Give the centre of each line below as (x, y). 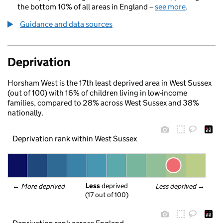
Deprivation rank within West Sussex (75, 138)
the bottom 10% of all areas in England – (86, 7)
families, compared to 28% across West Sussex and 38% (103, 103)
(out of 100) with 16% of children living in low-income (97, 93)
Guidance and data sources (66, 24)
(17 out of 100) (107, 195)
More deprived (43, 186)
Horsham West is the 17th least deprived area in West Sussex (110, 83)
